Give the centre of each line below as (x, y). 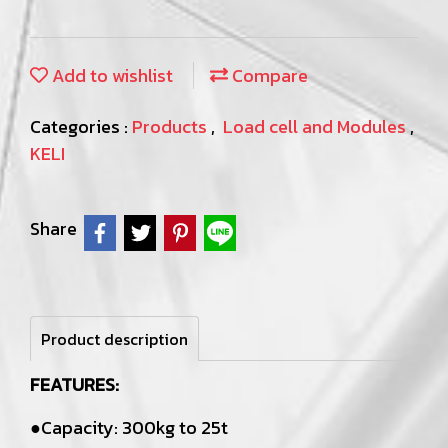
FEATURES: (74, 384)
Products (171, 126)
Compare (268, 75)
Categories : (81, 126)
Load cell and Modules (316, 126)
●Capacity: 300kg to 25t (129, 427)
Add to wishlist (110, 75)
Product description (114, 338)
